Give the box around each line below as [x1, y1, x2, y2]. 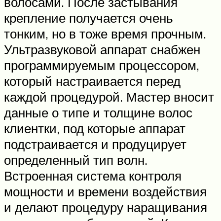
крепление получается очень [4, 10, 173, 26]
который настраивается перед [4, 73, 181, 89]
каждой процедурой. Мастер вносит [4, 89, 214, 105]
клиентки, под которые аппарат [4, 120, 185, 137]
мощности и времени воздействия [4, 184, 207, 200]
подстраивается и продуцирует [4, 136, 186, 152]
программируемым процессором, [4, 57, 199, 74]
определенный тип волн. [4, 152, 147, 168]
